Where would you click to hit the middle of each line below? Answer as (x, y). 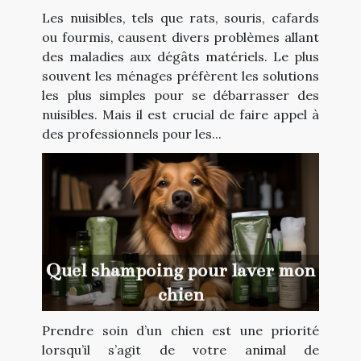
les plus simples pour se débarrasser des (180, 95)
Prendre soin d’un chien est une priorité (180, 331)
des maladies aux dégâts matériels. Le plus (180, 56)
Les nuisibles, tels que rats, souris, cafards (180, 17)
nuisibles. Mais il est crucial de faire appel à (180, 114)
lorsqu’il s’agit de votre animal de (180, 350)
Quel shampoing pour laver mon (180, 271)
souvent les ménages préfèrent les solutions (180, 75)
